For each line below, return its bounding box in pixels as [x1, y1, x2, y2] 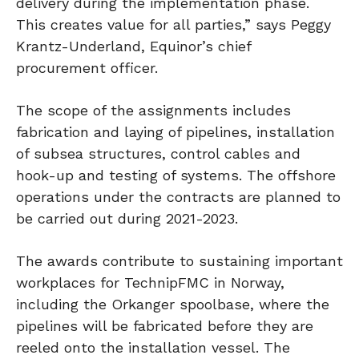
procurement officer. [16, 59, 158, 77]
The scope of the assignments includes [16, 102, 291, 119]
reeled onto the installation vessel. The [16, 339, 290, 357]
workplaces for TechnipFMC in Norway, [16, 274, 284, 292]
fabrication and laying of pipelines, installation [16, 123, 335, 141]
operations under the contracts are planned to [16, 188, 341, 206]
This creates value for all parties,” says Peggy [16, 16, 331, 34]
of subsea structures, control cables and [16, 145, 301, 163]
